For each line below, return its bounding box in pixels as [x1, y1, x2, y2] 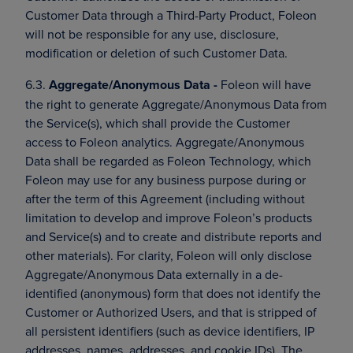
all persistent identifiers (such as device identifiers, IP [25, 322, 314, 340]
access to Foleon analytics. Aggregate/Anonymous [25, 133, 304, 150]
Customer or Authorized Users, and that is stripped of [25, 303, 317, 321]
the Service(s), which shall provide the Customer [25, 114, 290, 132]
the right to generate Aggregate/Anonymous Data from [25, 95, 327, 113]
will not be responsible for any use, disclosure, [25, 25, 279, 43]
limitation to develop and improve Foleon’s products [25, 209, 312, 226]
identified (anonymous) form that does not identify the [25, 284, 321, 302]
